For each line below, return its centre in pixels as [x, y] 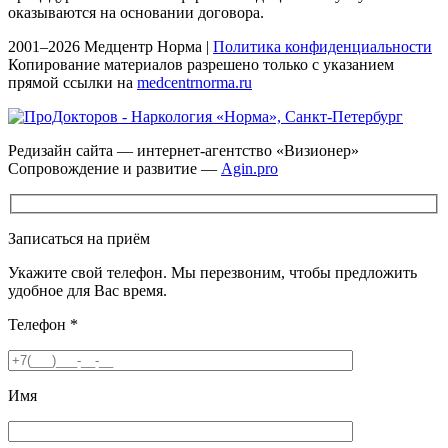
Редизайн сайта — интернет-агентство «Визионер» [183, 151]
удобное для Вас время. [87, 290]
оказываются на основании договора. [136, 13]
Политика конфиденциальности [322, 47]
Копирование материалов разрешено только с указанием [201, 65]
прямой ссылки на [72, 83]
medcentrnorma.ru [194, 83]
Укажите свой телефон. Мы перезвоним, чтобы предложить [212, 272]
